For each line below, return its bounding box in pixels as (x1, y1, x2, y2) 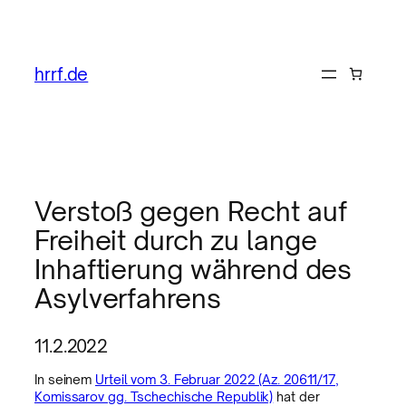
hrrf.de (34, 63, 89, 84)
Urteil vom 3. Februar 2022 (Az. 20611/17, (95, 372, 339, 388)
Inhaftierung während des (34, 253, 352, 286)
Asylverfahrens (34, 282, 221, 315)
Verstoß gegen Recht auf (34, 195, 347, 228)
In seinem (34, 372, 96, 388)
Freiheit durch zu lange (34, 224, 317, 257)
